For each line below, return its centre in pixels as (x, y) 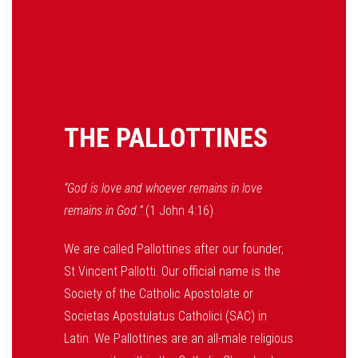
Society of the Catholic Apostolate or (159, 294)
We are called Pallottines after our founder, (174, 249)
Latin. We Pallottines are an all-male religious (179, 338)
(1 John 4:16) (178, 211)
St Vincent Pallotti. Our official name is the (172, 271)
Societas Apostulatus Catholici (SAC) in (165, 316)
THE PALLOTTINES (166, 137)
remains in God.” (103, 211)
